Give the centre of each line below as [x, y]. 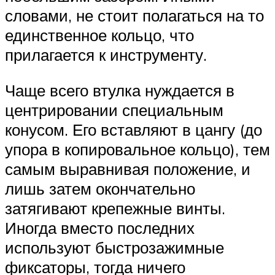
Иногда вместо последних [100, 227]
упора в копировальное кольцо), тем [137, 149]
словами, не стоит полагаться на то [134, 16]
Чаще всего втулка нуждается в [120, 90]
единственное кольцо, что [99, 35]
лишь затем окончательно [100, 188]
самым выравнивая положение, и [128, 168]
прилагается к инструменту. [106, 55]
